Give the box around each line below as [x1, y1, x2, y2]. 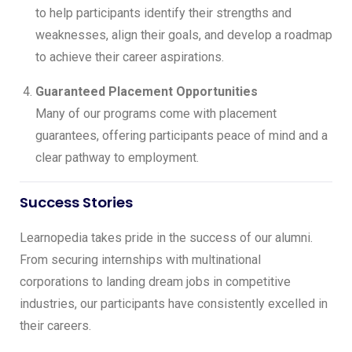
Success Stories [20, 192, 133, 213]
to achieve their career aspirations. [35, 49, 224, 65]
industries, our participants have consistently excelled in [20, 296, 328, 312]
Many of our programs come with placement [35, 106, 277, 122]
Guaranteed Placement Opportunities [35, 84, 258, 100]
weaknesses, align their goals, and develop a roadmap [35, 27, 332, 43]
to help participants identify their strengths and [35, 5, 291, 21]
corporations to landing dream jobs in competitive [20, 274, 291, 290]
